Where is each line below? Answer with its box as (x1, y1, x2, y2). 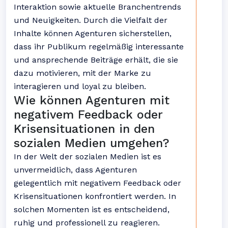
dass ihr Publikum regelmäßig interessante (14, 42, 184, 51)
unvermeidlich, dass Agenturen (14, 165, 137, 175)
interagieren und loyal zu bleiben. (14, 81, 146, 91)
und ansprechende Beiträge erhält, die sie (14, 55, 178, 65)
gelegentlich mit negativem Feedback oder (14, 178, 181, 188)
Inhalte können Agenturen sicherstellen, (14, 28, 172, 38)
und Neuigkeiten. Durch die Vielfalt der (14, 15, 167, 25)
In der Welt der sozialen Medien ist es (14, 152, 161, 161)
